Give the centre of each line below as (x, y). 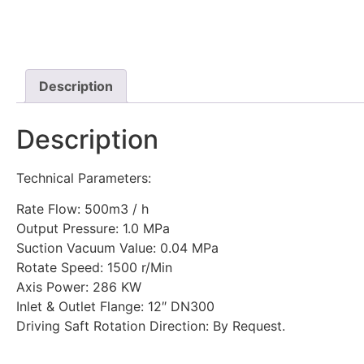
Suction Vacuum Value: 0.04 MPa (117, 248)
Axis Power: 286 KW (79, 287)
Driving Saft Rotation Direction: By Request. (151, 326)
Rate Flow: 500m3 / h (82, 209)
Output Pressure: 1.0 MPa (93, 229)
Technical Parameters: (84, 178)
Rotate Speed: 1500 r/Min (94, 268)
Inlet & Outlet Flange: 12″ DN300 (115, 307)
